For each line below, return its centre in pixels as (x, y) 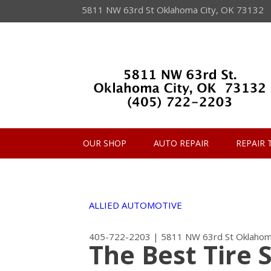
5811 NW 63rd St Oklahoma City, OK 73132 (173, 10)
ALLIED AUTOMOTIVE (135, 205)
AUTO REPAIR (181, 143)
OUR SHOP (105, 143)
